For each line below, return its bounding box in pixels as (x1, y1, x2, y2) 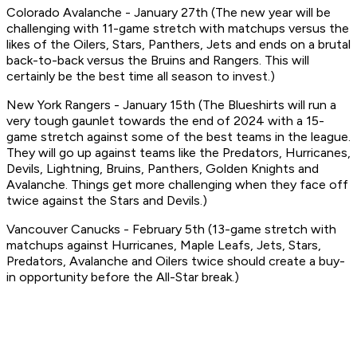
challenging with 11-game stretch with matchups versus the (6, 21, 349, 37)
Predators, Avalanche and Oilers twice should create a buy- (6, 253, 345, 269)
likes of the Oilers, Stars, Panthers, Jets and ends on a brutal (6, 37, 351, 53)
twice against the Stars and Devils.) (6, 193, 210, 209)
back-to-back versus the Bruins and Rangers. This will (6, 53, 309, 69)
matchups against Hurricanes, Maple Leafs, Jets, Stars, (6, 237, 321, 253)
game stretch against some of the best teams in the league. (6, 129, 351, 145)
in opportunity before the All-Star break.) (6, 269, 242, 285)
